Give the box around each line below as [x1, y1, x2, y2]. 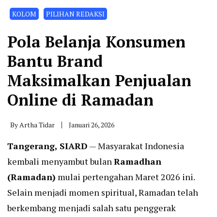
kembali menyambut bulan [7, 155, 114, 168]
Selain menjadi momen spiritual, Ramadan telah [7, 186, 198, 199]
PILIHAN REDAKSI [46, 9, 105, 19]
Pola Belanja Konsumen [7, 31, 186, 52]
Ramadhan [114, 155, 161, 168]
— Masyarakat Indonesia [88, 140, 184, 152]
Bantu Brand [7, 51, 103, 72]
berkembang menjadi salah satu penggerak [7, 202, 176, 214]
